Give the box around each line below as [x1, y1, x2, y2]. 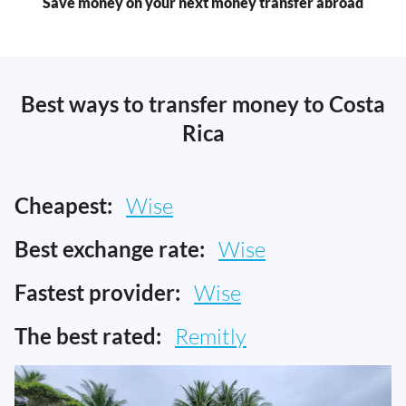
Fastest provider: [14, 279, 180, 306]
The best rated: [14, 323, 161, 350]
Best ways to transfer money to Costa [21, 91, 385, 118]
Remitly [175, 323, 246, 351]
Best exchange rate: [14, 236, 205, 263]
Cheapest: [14, 192, 112, 219]
